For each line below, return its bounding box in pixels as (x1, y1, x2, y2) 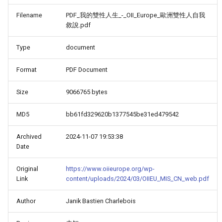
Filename (16, 11, 42, 19)
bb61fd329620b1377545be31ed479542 (66, 111, 179, 118)
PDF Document (66, 66, 108, 73)
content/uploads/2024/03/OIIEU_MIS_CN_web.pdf (66, 175, 209, 182)
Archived (16, 133, 42, 140)
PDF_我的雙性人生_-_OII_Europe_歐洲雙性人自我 (66, 11, 205, 19)
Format (16, 66, 37, 73)
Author (16, 197, 36, 205)
